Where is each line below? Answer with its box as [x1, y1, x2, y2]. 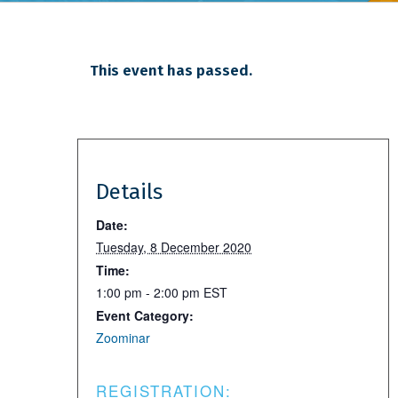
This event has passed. [90, 61, 252, 80]
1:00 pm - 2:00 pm [96, 283, 203, 301]
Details [96, 179, 163, 204]
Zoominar [96, 329, 150, 346]
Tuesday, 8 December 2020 [96, 238, 251, 256]
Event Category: [96, 306, 194, 324]
